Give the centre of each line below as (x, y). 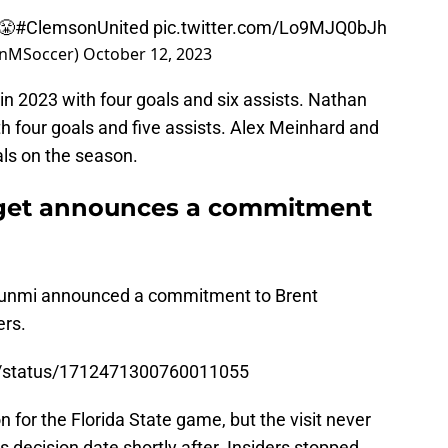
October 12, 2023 (147, 54)
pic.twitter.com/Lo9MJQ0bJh (270, 28)
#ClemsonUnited (82, 28)
